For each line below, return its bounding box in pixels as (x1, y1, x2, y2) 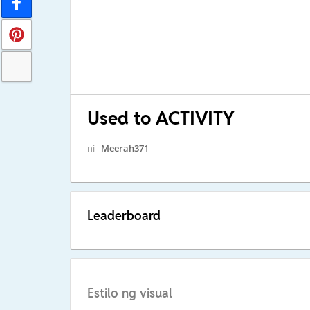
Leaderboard (86, 207, 161, 224)
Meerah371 (100, 141, 149, 154)
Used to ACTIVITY (86, 106, 235, 130)
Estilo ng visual (86, 285, 172, 302)
